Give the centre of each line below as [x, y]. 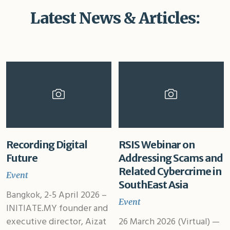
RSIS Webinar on [156, 145]
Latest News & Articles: [115, 18]
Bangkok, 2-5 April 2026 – [56, 196]
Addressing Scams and [170, 158]
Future [22, 158]
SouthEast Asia [153, 185]
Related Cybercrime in [170, 171]
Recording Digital [46, 145]
